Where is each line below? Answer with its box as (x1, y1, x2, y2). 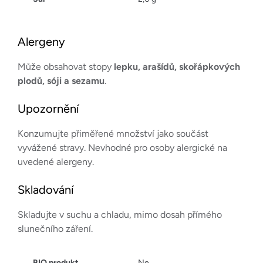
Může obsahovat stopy (18, 61, 114, 72)
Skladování (18, 183, 74, 197)
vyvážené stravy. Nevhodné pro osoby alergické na (18, 142, 227, 153)
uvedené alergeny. (18, 156, 94, 167)
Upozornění (18, 102, 79, 116)
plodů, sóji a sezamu (18, 75, 104, 86)
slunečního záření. (18, 223, 93, 234)
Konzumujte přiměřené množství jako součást (18, 128, 208, 139)
